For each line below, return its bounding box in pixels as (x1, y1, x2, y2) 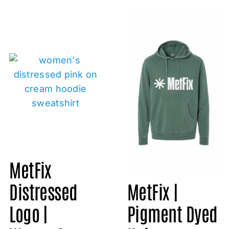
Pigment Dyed (127, 201, 218, 225)
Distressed (9, 179, 78, 203)
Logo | (9, 201, 48, 225)
